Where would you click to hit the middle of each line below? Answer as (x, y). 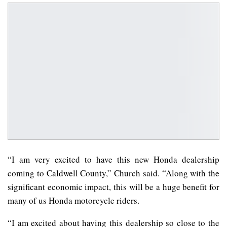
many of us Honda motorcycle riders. (73, 200)
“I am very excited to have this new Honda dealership (113, 159)
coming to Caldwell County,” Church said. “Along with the (113, 173)
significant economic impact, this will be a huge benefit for (113, 186)
